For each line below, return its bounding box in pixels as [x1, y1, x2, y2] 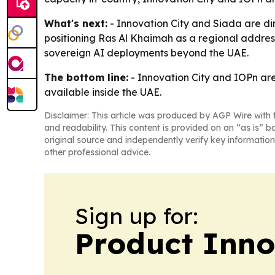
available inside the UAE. [44, 85, 161, 98]
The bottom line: [44, 71, 128, 83]
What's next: [44, 17, 107, 29]
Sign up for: [75, 201, 198, 230]
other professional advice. [44, 146, 150, 158]
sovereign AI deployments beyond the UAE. [44, 46, 249, 59]
